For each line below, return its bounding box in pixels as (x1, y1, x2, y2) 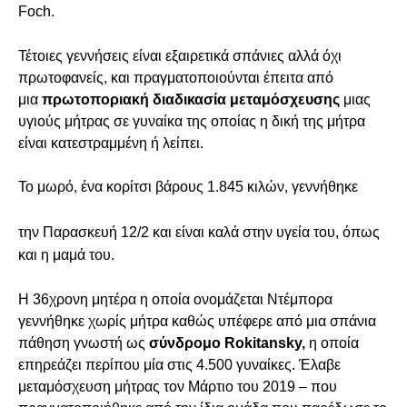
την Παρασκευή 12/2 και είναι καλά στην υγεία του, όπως (18, 224, 380, 240)
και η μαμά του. (18, 247, 114, 263)
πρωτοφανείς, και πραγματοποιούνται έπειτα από (18, 70, 333, 85)
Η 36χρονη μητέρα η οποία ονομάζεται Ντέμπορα (18, 292, 333, 307)
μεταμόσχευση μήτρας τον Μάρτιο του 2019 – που (18, 379, 337, 394)
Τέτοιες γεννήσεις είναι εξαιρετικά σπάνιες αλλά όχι (18, 48, 342, 64)
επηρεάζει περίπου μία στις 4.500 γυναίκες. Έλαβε (18, 357, 341, 372)
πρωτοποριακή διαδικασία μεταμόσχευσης (42, 92, 340, 107)
